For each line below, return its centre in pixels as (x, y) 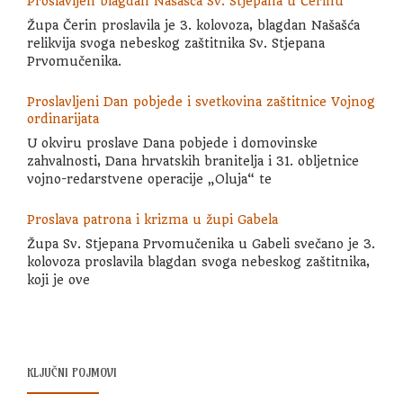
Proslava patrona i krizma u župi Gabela (152, 219)
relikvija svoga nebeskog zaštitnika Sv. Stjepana (176, 43)
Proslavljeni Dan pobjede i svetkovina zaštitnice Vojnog (201, 102)
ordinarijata (63, 119)
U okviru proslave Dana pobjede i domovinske (172, 143)
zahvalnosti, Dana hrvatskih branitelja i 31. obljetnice (193, 161)
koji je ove (58, 279)
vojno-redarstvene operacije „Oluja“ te (149, 179)
